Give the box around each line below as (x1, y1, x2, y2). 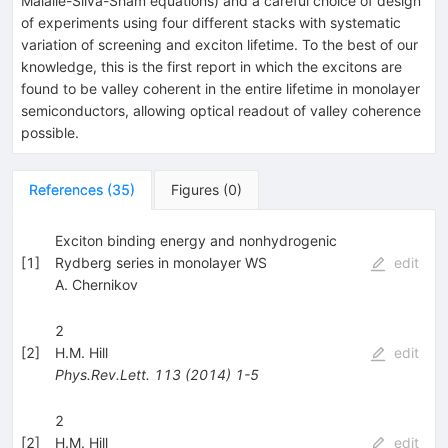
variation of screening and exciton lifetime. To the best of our (21, 35, 418, 53)
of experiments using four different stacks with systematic (21, 13, 401, 31)
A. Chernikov (54, 275, 138, 293)
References (29, 180, 103, 198)
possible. (21, 123, 79, 141)
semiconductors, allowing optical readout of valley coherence (21, 101, 421, 119)
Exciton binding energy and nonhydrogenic (54, 231, 337, 249)
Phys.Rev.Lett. (54, 365, 150, 383)
